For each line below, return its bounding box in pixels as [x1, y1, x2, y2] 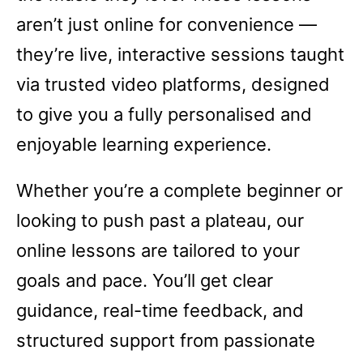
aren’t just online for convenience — [16, 14, 317, 35]
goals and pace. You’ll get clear [16, 270, 273, 291]
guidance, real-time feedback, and [16, 300, 304, 321]
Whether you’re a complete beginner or [16, 180, 343, 201]
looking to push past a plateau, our [16, 210, 304, 231]
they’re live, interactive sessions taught [16, 44, 344, 65]
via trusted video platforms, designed [16, 74, 330, 95]
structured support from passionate [16, 330, 315, 351]
